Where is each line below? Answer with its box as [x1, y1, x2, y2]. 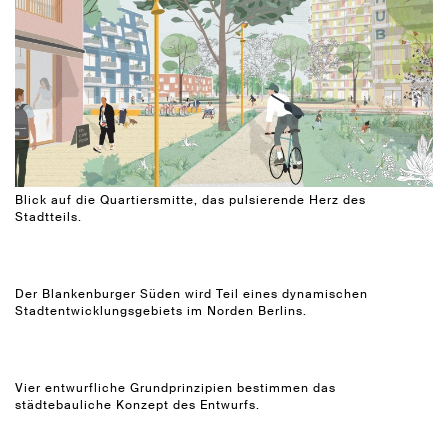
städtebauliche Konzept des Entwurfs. [15, 398, 260, 413]
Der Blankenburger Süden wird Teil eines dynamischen [15, 287, 368, 302]
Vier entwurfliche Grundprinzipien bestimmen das [15, 381, 336, 396]
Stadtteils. [15, 210, 82, 225]
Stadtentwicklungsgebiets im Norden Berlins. [15, 304, 307, 319]
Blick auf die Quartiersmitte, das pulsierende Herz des [15, 193, 366, 208]
